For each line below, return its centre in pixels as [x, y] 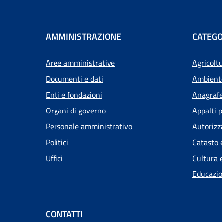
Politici [57, 142]
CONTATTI [64, 214]
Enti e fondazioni [74, 94]
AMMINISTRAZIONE [83, 36]
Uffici [54, 158]
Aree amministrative [80, 63]
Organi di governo [76, 110]
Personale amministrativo [89, 126]
